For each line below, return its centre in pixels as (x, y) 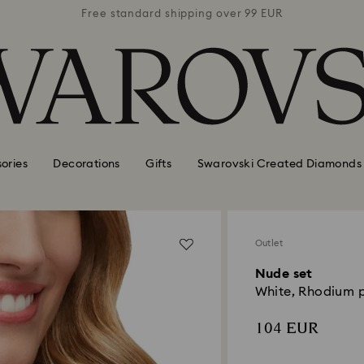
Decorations (87, 164)
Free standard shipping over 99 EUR (182, 14)
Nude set (284, 274)
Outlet (269, 243)
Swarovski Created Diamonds (279, 164)
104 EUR (286, 328)
